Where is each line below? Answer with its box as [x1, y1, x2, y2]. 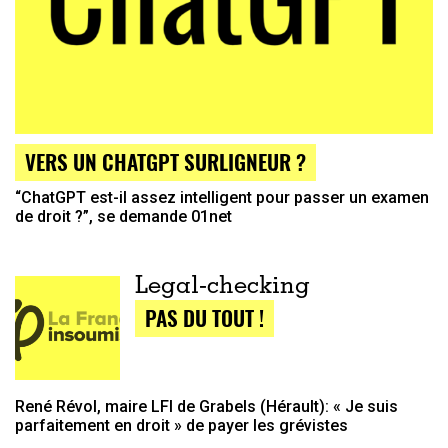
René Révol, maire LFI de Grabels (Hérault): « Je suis [15, 397, 398, 417]
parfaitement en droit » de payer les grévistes [15, 416, 348, 436]
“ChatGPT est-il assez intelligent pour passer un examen [15, 188, 429, 208]
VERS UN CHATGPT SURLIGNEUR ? [25, 146, 306, 178]
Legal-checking [134, 275, 310, 300]
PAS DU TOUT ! [144, 301, 264, 333]
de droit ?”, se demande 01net [15, 207, 232, 227]
